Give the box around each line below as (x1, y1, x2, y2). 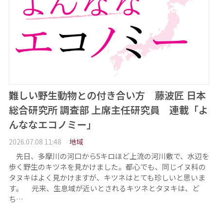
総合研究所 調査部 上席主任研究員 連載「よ (8, 103, 208, 117)
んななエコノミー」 (8, 117, 96, 132)
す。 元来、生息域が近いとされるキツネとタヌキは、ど (8, 182, 200, 193)
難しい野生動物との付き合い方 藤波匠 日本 (8, 88, 206, 103)
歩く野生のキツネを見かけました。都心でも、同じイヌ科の (8, 161, 206, 172)
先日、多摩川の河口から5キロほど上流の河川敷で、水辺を (8, 150, 209, 161)
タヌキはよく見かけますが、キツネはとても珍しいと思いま (8, 172, 205, 182)
